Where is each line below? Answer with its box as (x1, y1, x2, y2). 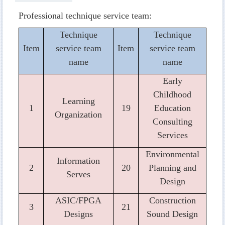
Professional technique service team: (19, 10, 152, 21)
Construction (149, 195, 196, 205)
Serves (66, 169, 90, 179)
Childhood (153, 89, 191, 99)
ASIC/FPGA (55, 195, 101, 205)
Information (57, 155, 100, 166)
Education (154, 102, 191, 113)
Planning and (148, 162, 196, 173)
